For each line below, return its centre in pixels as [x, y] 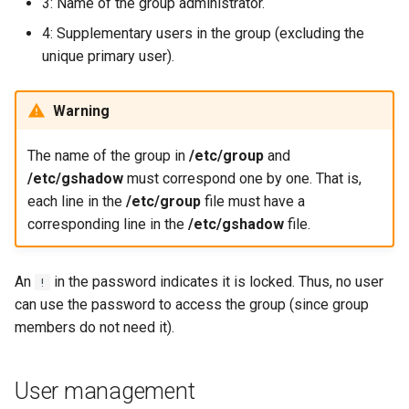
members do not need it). [94, 327]
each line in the [76, 201]
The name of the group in [108, 155]
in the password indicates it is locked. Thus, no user [217, 282]
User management [105, 391]
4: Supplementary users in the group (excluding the [203, 33]
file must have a [252, 201]
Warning [81, 110]
